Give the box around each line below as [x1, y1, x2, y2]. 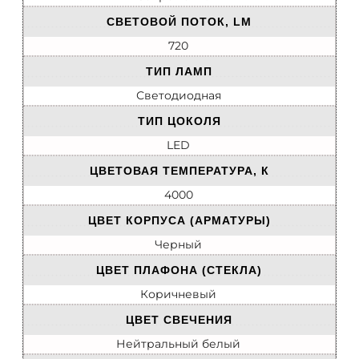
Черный [155, 237, 202, 252]
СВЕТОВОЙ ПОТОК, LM [107, 15, 252, 29]
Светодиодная [135, 88, 221, 103]
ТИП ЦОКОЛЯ [137, 115, 221, 128]
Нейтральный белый [116, 337, 240, 352]
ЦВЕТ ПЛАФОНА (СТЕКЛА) [96, 264, 262, 277]
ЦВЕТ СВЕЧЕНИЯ [126, 313, 232, 327]
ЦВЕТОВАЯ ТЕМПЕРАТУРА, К [89, 164, 269, 178]
